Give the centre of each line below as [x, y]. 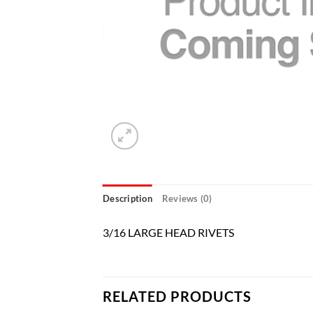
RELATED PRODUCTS [177, 296]
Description [128, 198]
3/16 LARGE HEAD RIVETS [168, 232]
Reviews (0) [187, 198]
